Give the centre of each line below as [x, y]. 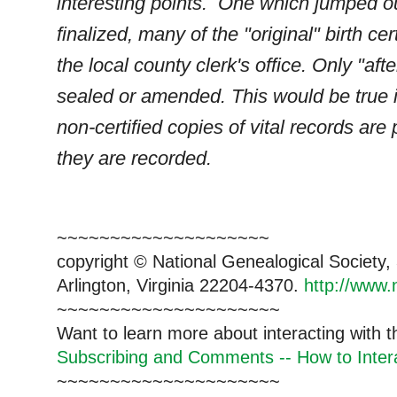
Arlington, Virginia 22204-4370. [180, 285]
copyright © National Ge [151, 261]
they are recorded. [134, 158]
